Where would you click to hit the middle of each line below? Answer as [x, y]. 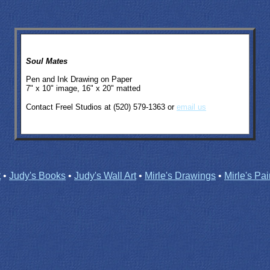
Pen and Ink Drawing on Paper [79, 79]
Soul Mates [47, 61]
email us [191, 107]
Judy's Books [37, 176]
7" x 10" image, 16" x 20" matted [83, 88]
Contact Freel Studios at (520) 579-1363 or [101, 107]
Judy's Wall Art [105, 176]
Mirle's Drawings [180, 176]
